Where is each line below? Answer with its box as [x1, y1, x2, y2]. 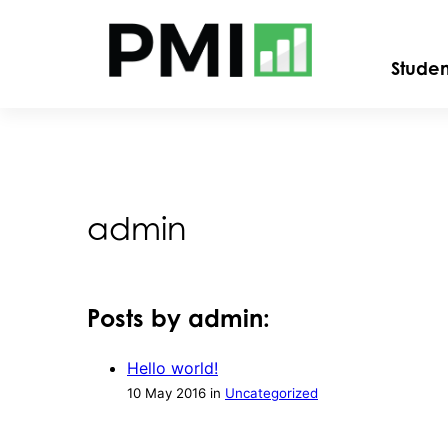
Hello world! [127, 357, 218, 378]
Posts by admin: [87, 303, 270, 333]
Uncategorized [225, 384, 318, 401]
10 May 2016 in [127, 384, 225, 401]
